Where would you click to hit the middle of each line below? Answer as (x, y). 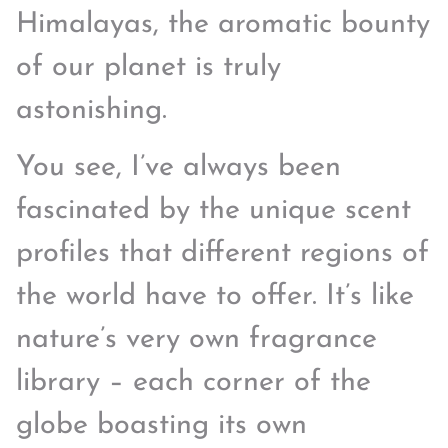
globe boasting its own (161, 426)
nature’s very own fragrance (196, 340)
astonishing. (91, 110)
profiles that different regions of (222, 254)
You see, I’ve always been (178, 168)
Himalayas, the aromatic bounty (223, 24)
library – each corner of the (193, 383)
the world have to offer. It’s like (215, 297)
